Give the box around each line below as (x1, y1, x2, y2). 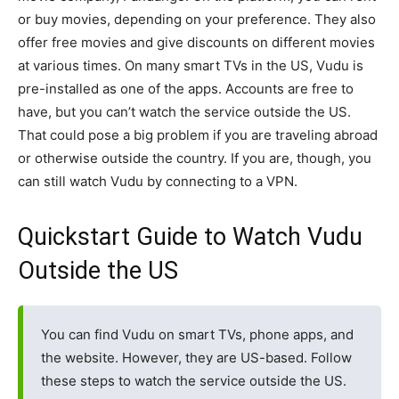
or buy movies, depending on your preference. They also (18, 11, 376, 28)
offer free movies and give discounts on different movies (18, 34, 375, 51)
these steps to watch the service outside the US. (41, 372, 346, 389)
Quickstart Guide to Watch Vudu (18, 223, 362, 251)
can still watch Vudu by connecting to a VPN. (18, 173, 297, 190)
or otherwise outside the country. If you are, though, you (18, 150, 371, 167)
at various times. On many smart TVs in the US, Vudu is (18, 57, 363, 74)
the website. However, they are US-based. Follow (41, 349, 352, 366)
